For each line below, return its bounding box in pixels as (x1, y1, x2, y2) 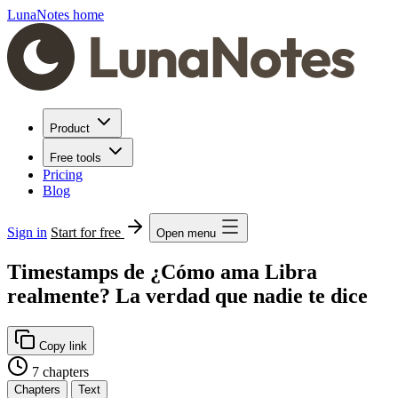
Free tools (50, 151, 101, 164)
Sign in (7, 225, 47, 240)
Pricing (43, 167, 83, 182)
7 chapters (32, 363, 89, 379)
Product (50, 122, 90, 135)
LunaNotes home (7, 7, 104, 22)
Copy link (36, 338, 87, 353)
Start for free (51, 225, 124, 240)
